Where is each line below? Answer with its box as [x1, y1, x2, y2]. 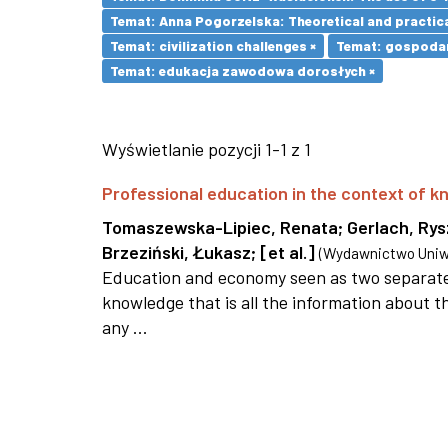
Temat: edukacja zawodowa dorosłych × [110, 62, 375, 79]
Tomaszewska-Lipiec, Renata [102, 216, 338, 238]
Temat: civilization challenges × [110, 37, 316, 54]
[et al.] [260, 241, 315, 263]
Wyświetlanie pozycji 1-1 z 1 [102, 138, 311, 160]
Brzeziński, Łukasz [102, 241, 251, 263]
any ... [102, 316, 148, 338]
